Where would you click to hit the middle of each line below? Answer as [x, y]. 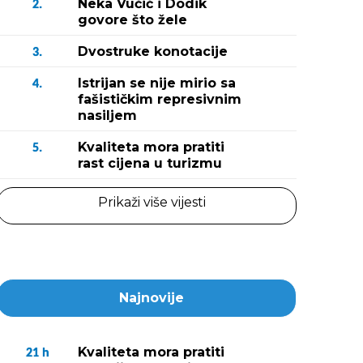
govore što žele [132, 20]
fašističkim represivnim [160, 99]
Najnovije [152, 298]
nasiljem [107, 115]
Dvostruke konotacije [153, 51]
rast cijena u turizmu [150, 163]
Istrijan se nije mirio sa [157, 83]
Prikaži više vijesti [152, 202]
